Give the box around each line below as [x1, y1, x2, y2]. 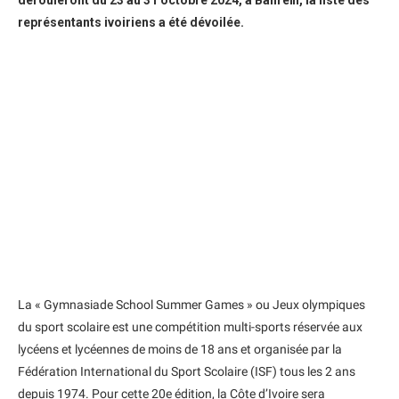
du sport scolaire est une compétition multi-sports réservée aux [18, 320, 362, 334]
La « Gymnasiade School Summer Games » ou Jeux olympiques [18, 297, 365, 312]
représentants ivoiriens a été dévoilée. [18, 15, 244, 29]
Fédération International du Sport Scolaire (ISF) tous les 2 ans [18, 364, 355, 379]
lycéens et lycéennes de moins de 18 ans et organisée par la [18, 342, 342, 356]
